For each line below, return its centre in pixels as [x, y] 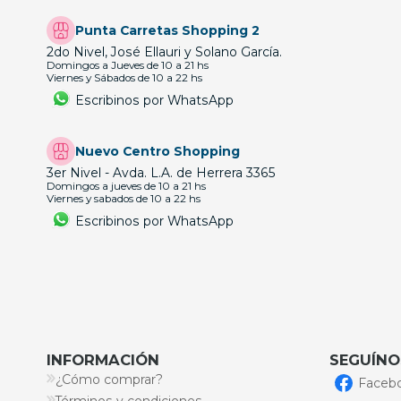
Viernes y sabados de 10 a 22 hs [124, 199]
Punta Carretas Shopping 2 [167, 31]
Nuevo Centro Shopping [158, 152]
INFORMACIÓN [103, 360]
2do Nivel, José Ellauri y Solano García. [164, 52]
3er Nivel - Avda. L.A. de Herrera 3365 [161, 173]
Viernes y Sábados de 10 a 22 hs [124, 78]
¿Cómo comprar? [109, 380]
